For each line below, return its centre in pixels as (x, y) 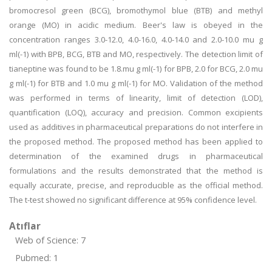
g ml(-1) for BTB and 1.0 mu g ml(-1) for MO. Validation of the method (136, 83)
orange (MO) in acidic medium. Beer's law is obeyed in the (136, 25)
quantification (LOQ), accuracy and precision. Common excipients (136, 112)
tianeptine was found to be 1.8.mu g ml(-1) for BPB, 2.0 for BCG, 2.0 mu (136, 69)
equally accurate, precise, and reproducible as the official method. (136, 185)
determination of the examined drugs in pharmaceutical (136, 156)
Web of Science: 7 (50, 240)
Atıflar (25, 226)
